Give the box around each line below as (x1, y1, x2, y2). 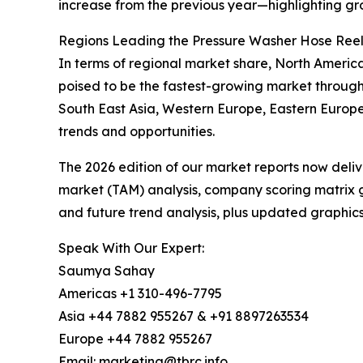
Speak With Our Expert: (58, 240, 204, 257)
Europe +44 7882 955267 (58, 331, 212, 348)
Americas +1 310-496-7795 (58, 285, 222, 302)
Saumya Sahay (58, 263, 155, 280)
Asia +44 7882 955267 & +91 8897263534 (58, 308, 309, 325)
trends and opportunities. (58, 123, 215, 140)
